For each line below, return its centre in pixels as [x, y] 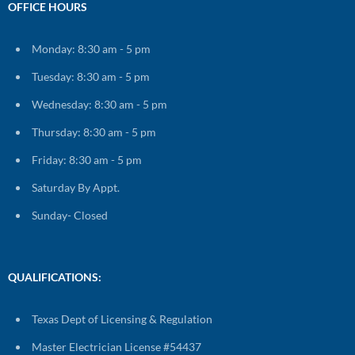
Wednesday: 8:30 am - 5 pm [99, 104]
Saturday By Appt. [76, 187]
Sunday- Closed [70, 215]
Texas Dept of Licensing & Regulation [122, 319]
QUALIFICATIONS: [55, 277]
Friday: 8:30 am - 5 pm [87, 159]
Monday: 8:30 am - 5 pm [91, 48]
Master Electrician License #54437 [116, 346]
